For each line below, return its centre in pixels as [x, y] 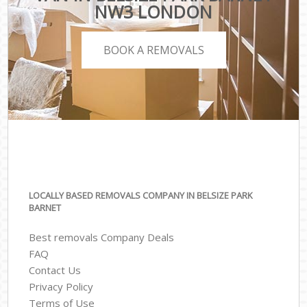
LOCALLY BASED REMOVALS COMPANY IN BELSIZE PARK [141, 196]
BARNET [45, 208]
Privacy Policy [61, 286]
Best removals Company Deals [102, 237]
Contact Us [55, 270]
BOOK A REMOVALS [153, 50]
